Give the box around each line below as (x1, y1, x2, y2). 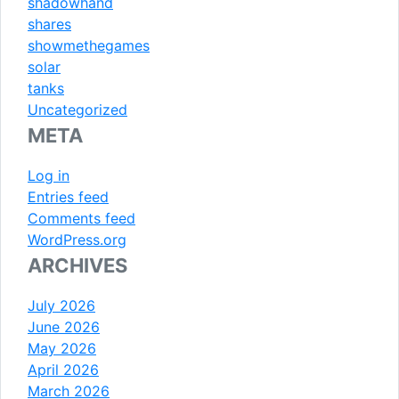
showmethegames (28, 36, 150, 54)
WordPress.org (28, 230, 126, 248)
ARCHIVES (28, 253, 127, 277)
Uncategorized (28, 100, 127, 118)
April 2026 (28, 360, 99, 379)
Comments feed (28, 208, 135, 227)
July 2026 (28, 296, 95, 314)
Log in (28, 166, 69, 184)
